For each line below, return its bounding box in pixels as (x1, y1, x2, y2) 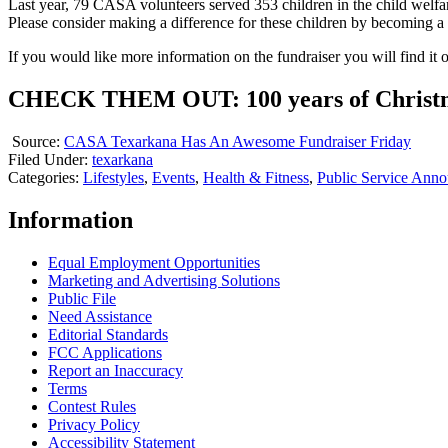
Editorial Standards (48, 326, 168, 344)
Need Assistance (48, 308, 152, 326)
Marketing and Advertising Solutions (48, 272, 280, 290)
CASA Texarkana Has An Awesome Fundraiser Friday (64, 133, 411, 151)
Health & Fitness (203, 169, 309, 187)
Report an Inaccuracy (48, 362, 183, 380)
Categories (8, 169, 75, 187)
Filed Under (8, 151, 84, 169)
